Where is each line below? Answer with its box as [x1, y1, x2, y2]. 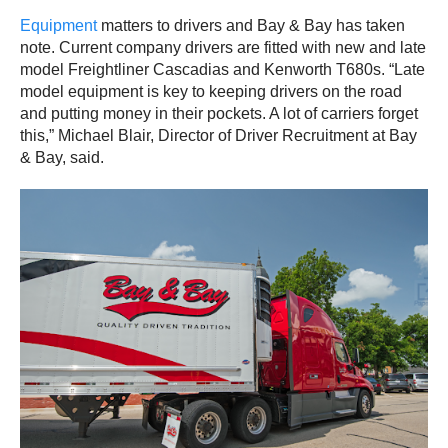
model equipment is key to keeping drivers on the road [20, 82, 402, 100]
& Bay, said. [20, 148, 104, 166]
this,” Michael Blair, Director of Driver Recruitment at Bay [20, 126, 417, 144]
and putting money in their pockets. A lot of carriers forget [20, 104, 418, 122]
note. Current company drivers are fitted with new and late [20, 38, 426, 56]
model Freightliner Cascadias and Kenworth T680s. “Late [20, 60, 425, 78]
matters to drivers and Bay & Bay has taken [97, 16, 405, 34]
